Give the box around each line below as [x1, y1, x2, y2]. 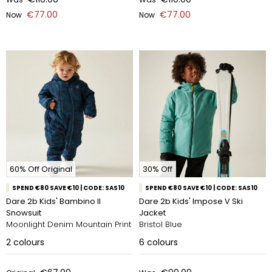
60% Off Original [10, 163, 72, 175]
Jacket [139, 207, 166, 219]
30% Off [143, 163, 172, 175]
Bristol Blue [139, 219, 182, 230]
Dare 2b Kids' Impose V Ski [139, 195, 243, 207]
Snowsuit [6, 207, 41, 219]
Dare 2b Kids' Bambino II [6, 195, 101, 207]
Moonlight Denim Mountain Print [6, 219, 131, 230]
